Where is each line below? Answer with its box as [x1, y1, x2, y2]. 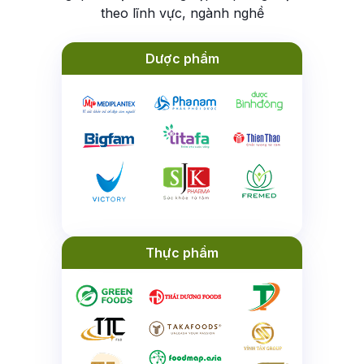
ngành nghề [189, 5, 264, 22]
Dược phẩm [145, 50, 219, 67]
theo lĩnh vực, [100, 5, 190, 22]
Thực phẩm [145, 245, 219, 262]
